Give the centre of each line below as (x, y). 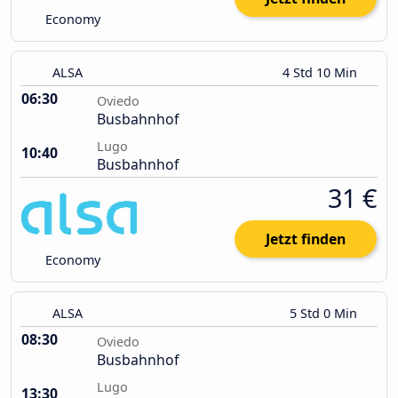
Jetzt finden (306, 239)
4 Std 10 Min (322, 73)
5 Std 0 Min (325, 314)
